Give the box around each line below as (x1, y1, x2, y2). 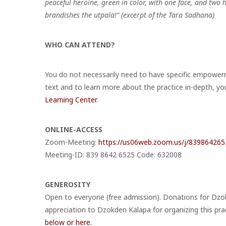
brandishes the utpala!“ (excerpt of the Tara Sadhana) (45, 10, 214, 20)
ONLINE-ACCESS (45, 124, 102, 134)
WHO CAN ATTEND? (45, 39, 115, 49)
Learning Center (45, 94, 96, 104)
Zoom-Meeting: (45, 137, 98, 147)
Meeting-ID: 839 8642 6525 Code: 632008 (45, 149, 182, 159)
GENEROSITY (45, 179, 90, 189)
